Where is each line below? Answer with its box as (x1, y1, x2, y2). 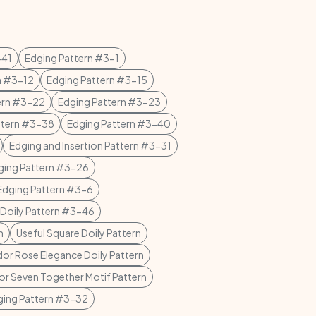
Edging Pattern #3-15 (47, 73, 147, 86)
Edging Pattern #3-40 (67, 117, 171, 130)
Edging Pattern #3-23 (58, 95, 161, 108)
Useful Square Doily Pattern (16, 226, 141, 239)
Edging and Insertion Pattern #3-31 (9, 139, 171, 152)
